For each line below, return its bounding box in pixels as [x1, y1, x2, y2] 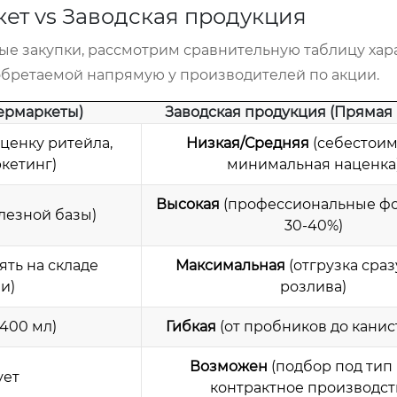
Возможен [190, 358, 268, 375]
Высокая [156, 196, 220, 213]
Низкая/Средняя [185, 135, 309, 152]
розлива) [280, 278, 346, 295]
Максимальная [175, 257, 285, 274]
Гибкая [166, 318, 216, 335]
